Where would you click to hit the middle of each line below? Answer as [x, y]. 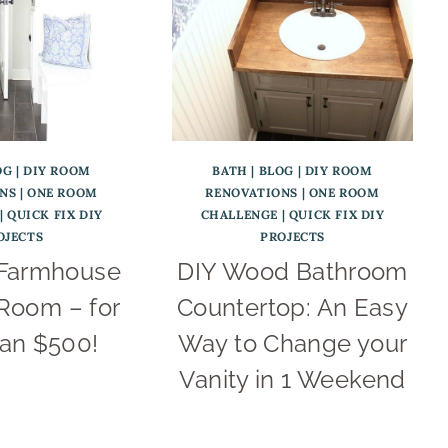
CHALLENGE [239, 214]
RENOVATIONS [252, 192]
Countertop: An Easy [292, 307]
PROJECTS [292, 236]
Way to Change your [292, 343]
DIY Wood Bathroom [292, 271]
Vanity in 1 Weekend [292, 379]
